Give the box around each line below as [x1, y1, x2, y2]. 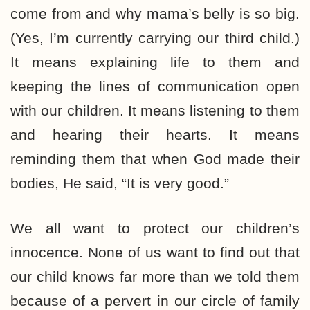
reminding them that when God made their [10, 151, 300, 167]
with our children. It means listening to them [10, 102, 300, 118]
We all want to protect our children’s [10, 220, 300, 236]
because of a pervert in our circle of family [10, 293, 300, 309]
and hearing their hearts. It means [10, 127, 300, 143]
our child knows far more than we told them [10, 268, 300, 284]
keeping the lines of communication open [10, 78, 300, 94]
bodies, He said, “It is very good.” [10, 175, 229, 191]
